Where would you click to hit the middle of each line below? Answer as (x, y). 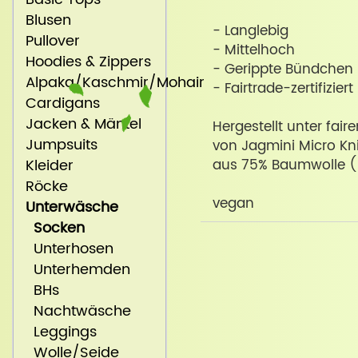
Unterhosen (66, 249)
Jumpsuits (58, 145)
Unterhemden (74, 270)
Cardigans (59, 104)
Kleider (46, 166)
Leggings (57, 332)
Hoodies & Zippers (84, 62)
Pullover (49, 42)
